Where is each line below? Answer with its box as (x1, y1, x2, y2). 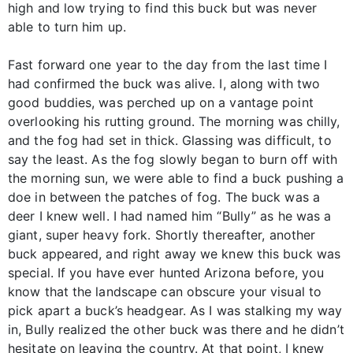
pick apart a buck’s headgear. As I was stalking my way (8, 303, 343, 319)
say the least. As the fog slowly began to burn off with (8, 151, 338, 168)
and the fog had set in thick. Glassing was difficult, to (8, 132, 332, 149)
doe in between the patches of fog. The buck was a (8, 189, 320, 206)
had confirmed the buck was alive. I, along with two (8, 76, 321, 92)
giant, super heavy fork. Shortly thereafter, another (8, 227, 316, 243)
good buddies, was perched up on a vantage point (8, 95, 314, 111)
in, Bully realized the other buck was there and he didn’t (8, 321, 344, 338)
